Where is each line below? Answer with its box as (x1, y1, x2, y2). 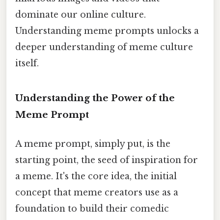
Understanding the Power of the (15, 92, 175, 104)
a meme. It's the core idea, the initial (15, 170, 177, 182)
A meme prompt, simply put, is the (15, 138, 170, 149)
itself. (15, 57, 39, 69)
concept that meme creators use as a (15, 187, 178, 198)
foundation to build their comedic (15, 203, 169, 214)
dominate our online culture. (15, 9, 146, 20)
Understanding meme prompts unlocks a (15, 25, 199, 36)
